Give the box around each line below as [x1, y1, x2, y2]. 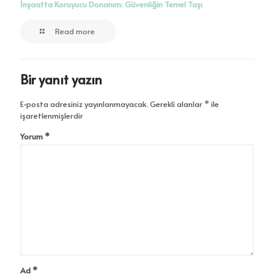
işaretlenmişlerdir [20, 110, 83, 122]
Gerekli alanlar [150, 98, 204, 110]
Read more [55, 26, 95, 37]
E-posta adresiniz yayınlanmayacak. [20, 98, 148, 110]
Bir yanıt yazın [20, 70, 102, 89]
